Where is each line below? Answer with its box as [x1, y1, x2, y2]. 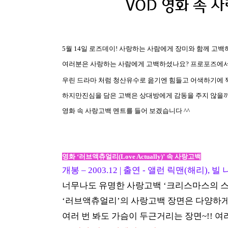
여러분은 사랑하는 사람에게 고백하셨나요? [62, 60, 190, 68]
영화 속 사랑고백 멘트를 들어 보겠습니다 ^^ [62, 107, 190, 115]
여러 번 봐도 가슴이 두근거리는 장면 [62, 211, 202, 221]
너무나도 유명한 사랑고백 [62, 181, 163, 190]
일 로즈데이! [81, 45, 118, 52]
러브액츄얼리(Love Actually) [79, 153, 163, 160]
